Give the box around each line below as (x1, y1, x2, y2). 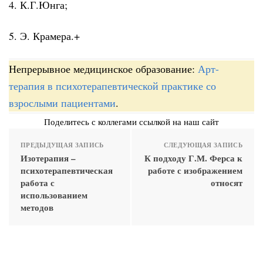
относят (211, 176, 242, 190)
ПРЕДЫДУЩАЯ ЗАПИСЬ (21, 140, 104, 150)
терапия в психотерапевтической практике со (9, 79, 216, 93)
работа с (21, 176, 55, 190)
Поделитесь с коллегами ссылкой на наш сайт (44, 116, 219, 128)
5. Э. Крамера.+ (9, 28, 80, 43)
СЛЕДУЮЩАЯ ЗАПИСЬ (163, 140, 242, 150)
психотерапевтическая (21, 164, 113, 177)
